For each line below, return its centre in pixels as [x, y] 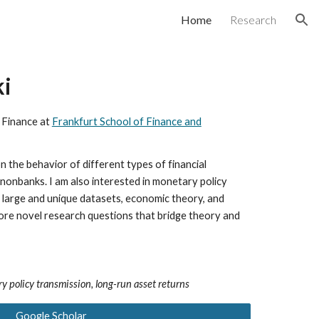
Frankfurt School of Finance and [126, 121]
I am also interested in [100, 181]
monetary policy [189, 181]
